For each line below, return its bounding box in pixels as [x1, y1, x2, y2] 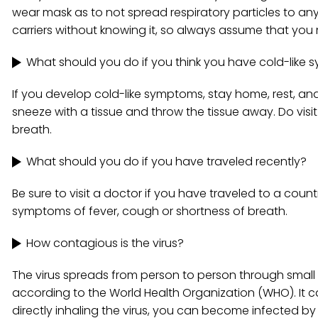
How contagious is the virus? [26, 235, 184, 251]
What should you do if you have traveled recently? [26, 153, 307, 170]
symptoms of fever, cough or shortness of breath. [12, 203, 287, 219]
